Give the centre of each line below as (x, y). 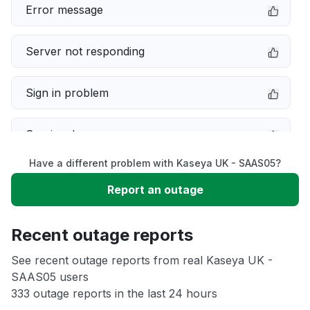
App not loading (67, 259)
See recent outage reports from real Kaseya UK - (142, 260)
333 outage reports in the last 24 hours (114, 293)
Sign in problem (67, 93)
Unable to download (79, 217)
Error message (64, 10)
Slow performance (75, 176)
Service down (62, 134)
